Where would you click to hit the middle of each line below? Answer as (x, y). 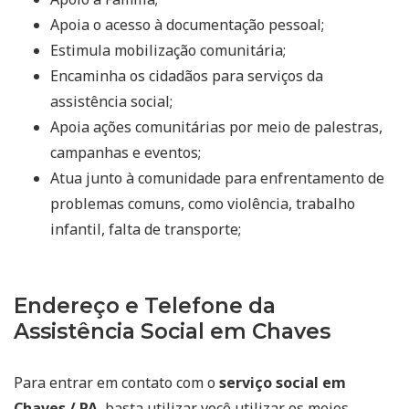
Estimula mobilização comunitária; (168, 50)
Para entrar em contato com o (116, 382)
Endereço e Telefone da (145, 305)
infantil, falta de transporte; (146, 229)
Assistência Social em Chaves (172, 331)
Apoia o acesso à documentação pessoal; (187, 24)
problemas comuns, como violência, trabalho (203, 203)
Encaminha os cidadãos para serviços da (187, 75)
